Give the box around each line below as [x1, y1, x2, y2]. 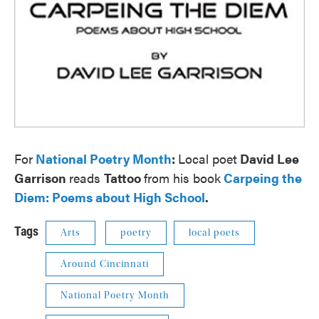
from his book [144, 169, 221, 187]
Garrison [14, 169, 69, 187]
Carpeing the [224, 169, 302, 187]
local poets [189, 227, 240, 239]
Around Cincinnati [61, 258, 149, 271]
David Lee [237, 150, 299, 168]
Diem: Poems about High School [14, 188, 205, 206]
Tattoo [104, 169, 144, 187]
